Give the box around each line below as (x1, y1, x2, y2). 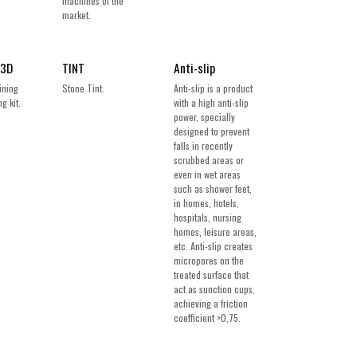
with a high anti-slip (174, 96, 249, 109)
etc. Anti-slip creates (174, 239, 253, 253)
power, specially (174, 110, 236, 124)
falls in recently (174, 139, 233, 152)
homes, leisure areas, (174, 225, 257, 238)
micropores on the (174, 253, 245, 267)
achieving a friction (174, 296, 249, 310)
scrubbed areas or (174, 153, 245, 167)
